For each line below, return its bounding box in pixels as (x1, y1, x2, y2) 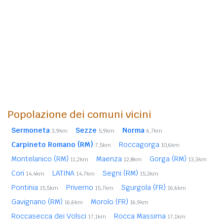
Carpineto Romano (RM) (11, 140, 93, 149)
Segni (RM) (103, 168, 140, 178)
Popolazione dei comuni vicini (7, 108, 151, 121)
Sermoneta (11, 125, 50, 135)
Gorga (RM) (149, 154, 188, 163)
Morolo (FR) (91, 197, 130, 206)
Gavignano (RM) (11, 197, 65, 206)
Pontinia (11, 183, 40, 192)
